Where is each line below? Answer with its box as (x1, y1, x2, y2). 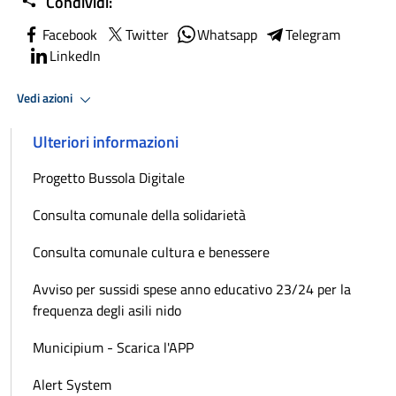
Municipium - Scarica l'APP (33, 336, 194, 358)
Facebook (42, 23, 97, 45)
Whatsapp (197, 23, 257, 45)
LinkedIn (49, 44, 101, 66)
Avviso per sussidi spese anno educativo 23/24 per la (33, 278, 351, 300)
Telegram (286, 23, 340, 45)
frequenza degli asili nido (33, 299, 181, 321)
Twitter (126, 23, 169, 45)
